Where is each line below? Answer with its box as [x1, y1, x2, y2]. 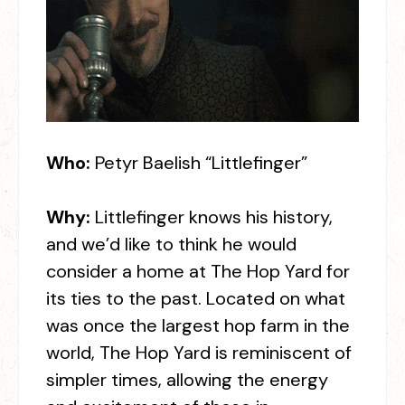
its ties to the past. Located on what [46, 287, 345, 310]
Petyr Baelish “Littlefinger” [95, 151, 307, 174]
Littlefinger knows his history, [95, 205, 333, 229]
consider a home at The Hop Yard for [46, 259, 350, 283]
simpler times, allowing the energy [46, 368, 328, 391]
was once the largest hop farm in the [46, 314, 350, 337]
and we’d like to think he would [46, 232, 297, 256]
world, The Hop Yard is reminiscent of [46, 341, 352, 364]
